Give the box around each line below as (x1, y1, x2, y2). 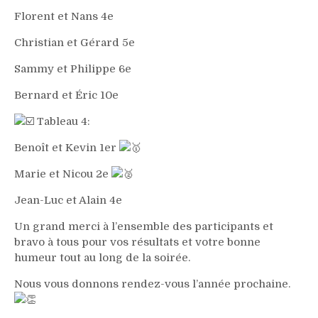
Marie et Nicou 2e (14, 168, 111, 180)
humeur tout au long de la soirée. (14, 251, 190, 264)
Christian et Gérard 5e (14, 36, 135, 49)
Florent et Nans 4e (14, 10, 114, 23)
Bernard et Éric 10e (14, 89, 119, 102)
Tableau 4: (34, 115, 90, 128)
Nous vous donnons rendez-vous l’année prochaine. (14, 278, 290, 290)
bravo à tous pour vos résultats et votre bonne (14, 236, 261, 248)
